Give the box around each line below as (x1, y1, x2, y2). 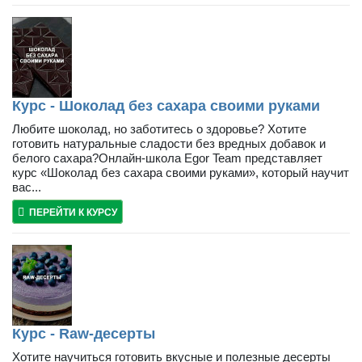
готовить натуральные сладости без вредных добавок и (12, 136, 326, 150)
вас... (12, 179, 41, 194)
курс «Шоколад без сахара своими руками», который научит (12, 165, 349, 179)
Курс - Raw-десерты (12, 325, 155, 342)
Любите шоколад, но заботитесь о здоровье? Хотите (12, 121, 306, 136)
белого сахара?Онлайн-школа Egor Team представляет (12, 150, 322, 165)
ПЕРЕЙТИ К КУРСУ (29, 206, 117, 218)
